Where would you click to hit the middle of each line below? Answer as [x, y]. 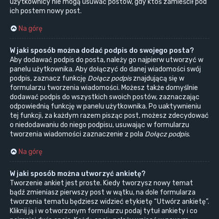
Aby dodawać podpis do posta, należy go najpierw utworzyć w [107, 60]
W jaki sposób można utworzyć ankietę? [78, 174]
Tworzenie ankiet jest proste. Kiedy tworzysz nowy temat [101, 183]
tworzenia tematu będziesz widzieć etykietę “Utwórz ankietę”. [109, 201]
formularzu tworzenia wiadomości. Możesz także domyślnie [104, 88]
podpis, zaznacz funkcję [49, 78]
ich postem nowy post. [46, 11]
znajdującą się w [158, 78]
